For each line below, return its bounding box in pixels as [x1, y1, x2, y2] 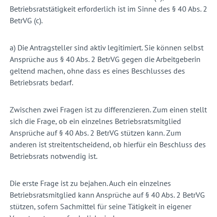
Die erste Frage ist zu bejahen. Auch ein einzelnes [10, 178, 171, 188]
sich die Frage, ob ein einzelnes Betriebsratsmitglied [10, 116, 181, 126]
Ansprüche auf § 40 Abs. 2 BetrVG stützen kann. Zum [10, 128, 181, 138]
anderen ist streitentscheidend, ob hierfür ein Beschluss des [10, 139, 206, 150]
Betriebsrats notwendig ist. [10, 151, 99, 161]
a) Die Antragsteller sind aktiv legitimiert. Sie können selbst [10, 43, 203, 53]
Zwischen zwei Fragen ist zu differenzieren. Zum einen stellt [10, 105, 207, 115]
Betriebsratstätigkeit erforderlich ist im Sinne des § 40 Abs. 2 [10, 4, 207, 14]
